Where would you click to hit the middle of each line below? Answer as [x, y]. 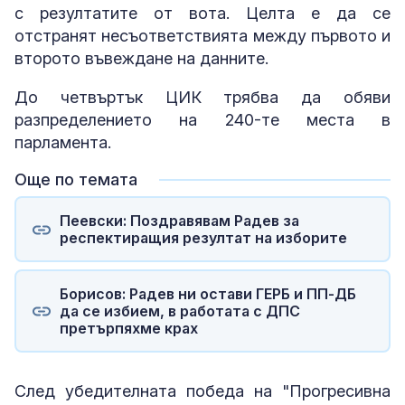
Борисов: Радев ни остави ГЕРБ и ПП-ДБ [207, 293]
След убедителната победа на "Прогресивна [202, 391]
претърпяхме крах [128, 328]
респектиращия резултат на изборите [203, 237]
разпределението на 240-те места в [202, 120]
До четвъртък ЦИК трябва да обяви [202, 98]
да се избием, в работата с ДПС [179, 311]
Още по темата [76, 180]
